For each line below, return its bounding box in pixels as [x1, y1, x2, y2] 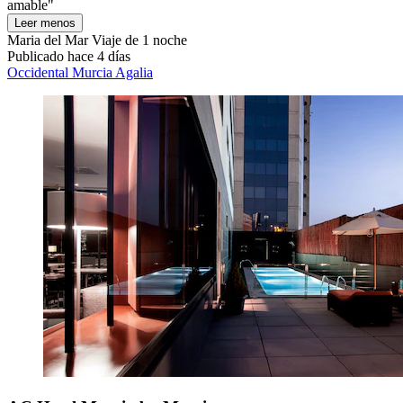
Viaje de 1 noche [88, 32, 187, 49]
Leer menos [14, 16, 76, 31]
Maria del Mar [7, 32, 88, 49]
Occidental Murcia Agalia [7, 65, 153, 81]
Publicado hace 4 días [7, 49, 130, 65]
